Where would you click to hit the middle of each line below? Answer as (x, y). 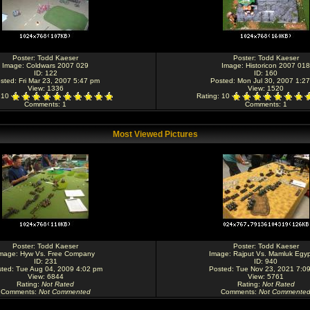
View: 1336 (45, 88)
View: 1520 (266, 88)
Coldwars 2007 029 (57, 65)
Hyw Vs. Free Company (57, 254)
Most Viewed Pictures (155, 134)
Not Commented (64, 292)
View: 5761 (266, 276)
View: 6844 (45, 276)
